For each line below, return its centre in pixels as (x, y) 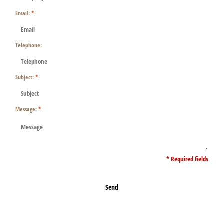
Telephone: (29, 45)
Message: (27, 109)
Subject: (25, 77)
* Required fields (187, 159)
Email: (23, 13)
